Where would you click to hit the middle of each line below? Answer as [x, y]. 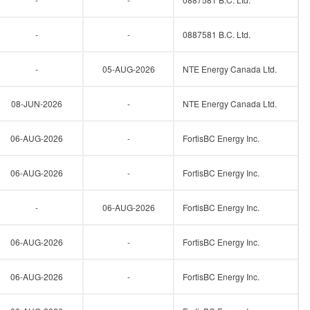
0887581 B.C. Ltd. [217, 34]
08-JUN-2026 [36, 103]
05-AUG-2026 [128, 69]
